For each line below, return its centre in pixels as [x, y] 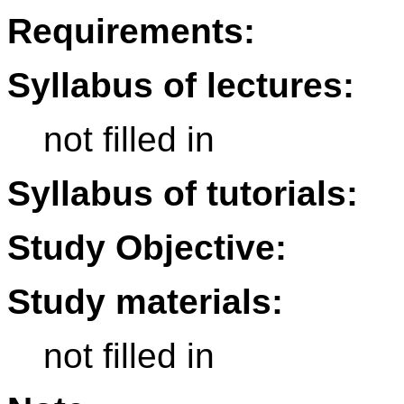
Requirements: [131, 32]
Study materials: [145, 302]
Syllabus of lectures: [181, 86]
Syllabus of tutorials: [183, 194]
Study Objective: [147, 248]
